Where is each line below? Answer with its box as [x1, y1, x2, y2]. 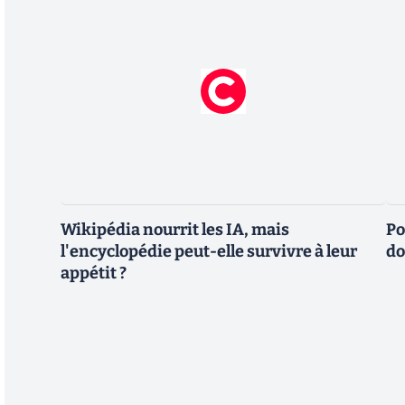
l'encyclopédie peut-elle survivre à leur [61, 241, 357, 262]
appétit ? [61, 263, 127, 284]
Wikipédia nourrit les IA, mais [61, 220, 289, 240]
